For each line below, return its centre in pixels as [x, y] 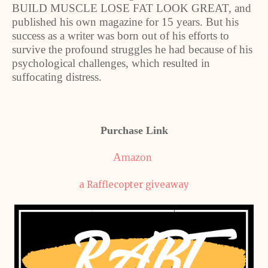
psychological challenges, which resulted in [111, 63]
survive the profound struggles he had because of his [132, 49]
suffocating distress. [57, 77]
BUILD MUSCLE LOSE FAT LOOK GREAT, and [132, 8]
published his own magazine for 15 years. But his [125, 22]
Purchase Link [134, 130]
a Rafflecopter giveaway [134, 185]
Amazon [133, 157]
